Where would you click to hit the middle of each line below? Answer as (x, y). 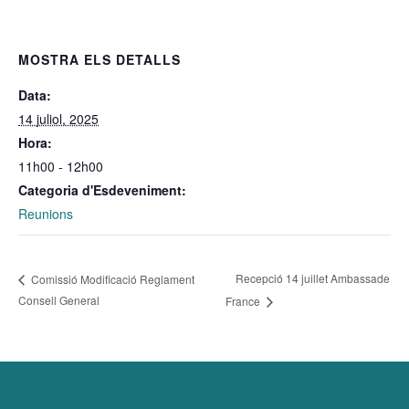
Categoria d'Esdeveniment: (102, 190)
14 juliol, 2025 (58, 119)
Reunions (46, 214)
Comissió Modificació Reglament (111, 278)
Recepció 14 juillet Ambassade (313, 278)
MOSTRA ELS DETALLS (100, 59)
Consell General (59, 300)
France (245, 301)
